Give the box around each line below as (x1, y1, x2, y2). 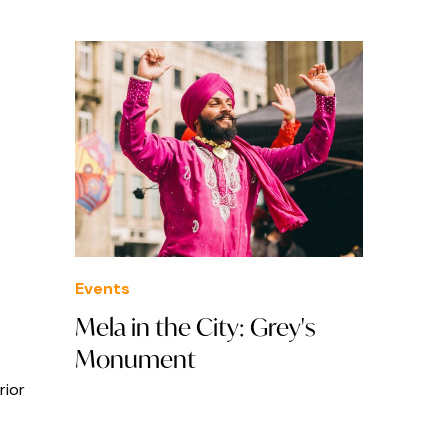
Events (75, 278, 130, 300)
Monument (75, 343, 196, 376)
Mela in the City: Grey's (75, 311, 315, 344)
